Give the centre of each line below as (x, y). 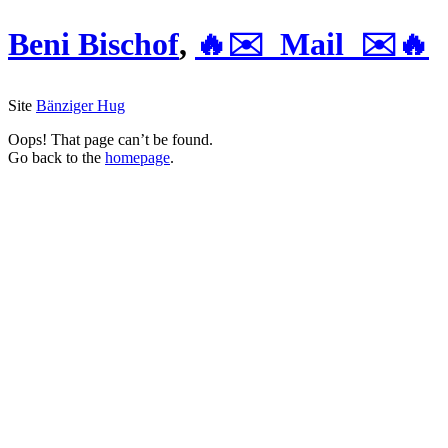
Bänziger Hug (80, 105)
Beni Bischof (93, 44)
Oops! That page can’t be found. (110, 139)
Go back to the (56, 157)
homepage (137, 157)
